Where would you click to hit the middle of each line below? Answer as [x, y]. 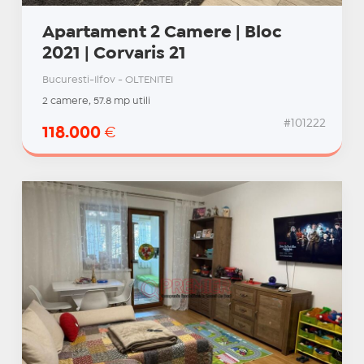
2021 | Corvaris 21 [114, 54]
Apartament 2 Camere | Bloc [162, 33]
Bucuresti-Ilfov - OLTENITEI [107, 80]
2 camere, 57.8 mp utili [96, 102]
